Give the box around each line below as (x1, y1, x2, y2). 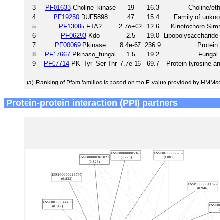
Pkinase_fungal (70, 50, 116, 58)
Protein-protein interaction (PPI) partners (4, 97, 178, 108)
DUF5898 (79, 13, 108, 21)
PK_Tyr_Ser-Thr (69, 59, 117, 67)
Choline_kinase (70, 3, 116, 11)
